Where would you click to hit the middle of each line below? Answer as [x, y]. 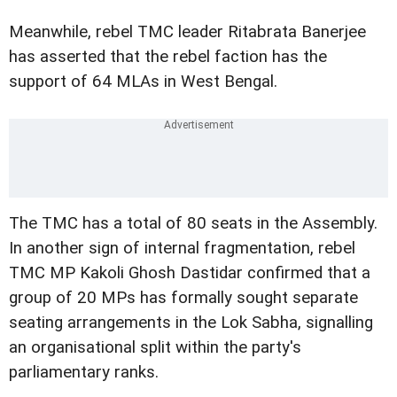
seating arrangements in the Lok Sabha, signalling [191, 323]
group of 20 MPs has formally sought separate [183, 298]
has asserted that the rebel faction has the [168, 57]
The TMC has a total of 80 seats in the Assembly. [193, 224]
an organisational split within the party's [155, 348]
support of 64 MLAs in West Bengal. [143, 82]
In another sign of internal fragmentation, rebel [182, 249]
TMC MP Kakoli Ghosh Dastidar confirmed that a [190, 273]
